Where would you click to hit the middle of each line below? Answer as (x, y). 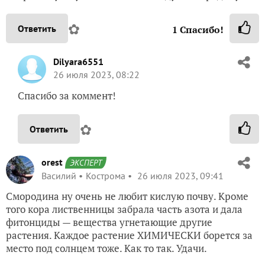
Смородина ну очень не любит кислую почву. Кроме (127, 196)
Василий (59, 175)
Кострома (106, 175)
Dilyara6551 (78, 61)
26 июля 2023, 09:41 (179, 175)
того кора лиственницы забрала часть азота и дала (124, 209)
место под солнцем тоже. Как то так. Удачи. (106, 248)
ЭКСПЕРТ (86, 162)
